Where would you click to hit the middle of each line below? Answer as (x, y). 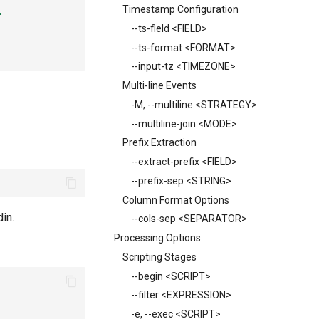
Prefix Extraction (159, 143)
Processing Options (157, 238)
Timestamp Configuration (181, 9)
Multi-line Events (159, 85)
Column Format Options (176, 200)
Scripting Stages (159, 257)
